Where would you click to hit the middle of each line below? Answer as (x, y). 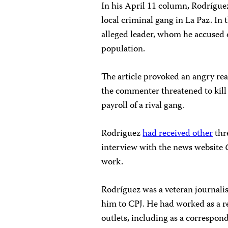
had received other (178, 134)
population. (123, 50)
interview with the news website (163, 148)
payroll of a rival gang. (143, 106)
